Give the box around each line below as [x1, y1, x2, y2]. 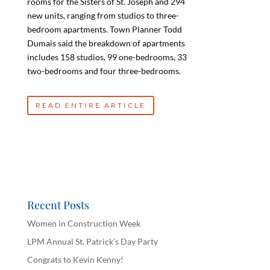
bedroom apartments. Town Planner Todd [27, 24, 182, 35]
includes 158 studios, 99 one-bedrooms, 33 [27, 52, 187, 63]
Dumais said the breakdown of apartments [27, 38, 185, 49]
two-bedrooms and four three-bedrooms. [27, 66, 181, 77]
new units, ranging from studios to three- [27, 10, 179, 21]
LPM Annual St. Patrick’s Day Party [27, 236, 158, 246]
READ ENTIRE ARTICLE [35, 100, 146, 110]
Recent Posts [27, 197, 89, 212]
